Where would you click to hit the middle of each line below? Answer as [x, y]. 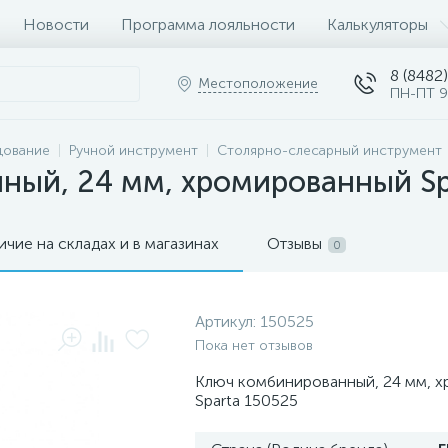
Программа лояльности [208, 24]
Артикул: [227, 321]
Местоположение [258, 83]
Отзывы [294, 243]
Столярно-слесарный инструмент [329, 150]
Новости [56, 24]
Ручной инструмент [133, 150]
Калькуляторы [377, 24]
